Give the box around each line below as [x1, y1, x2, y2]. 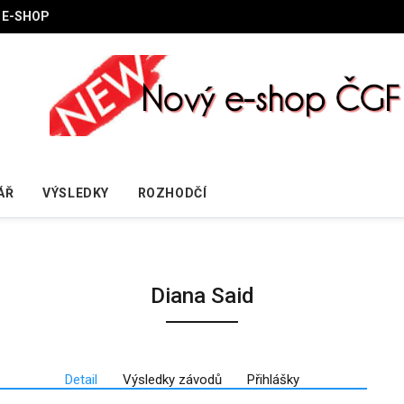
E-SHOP [2, 9, 50, 23]
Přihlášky [246, 371, 299, 388]
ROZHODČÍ [137, 185, 207, 200]
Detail [64, 371, 97, 388]
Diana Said [150, 282, 254, 308]
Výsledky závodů [122, 371, 222, 388]
